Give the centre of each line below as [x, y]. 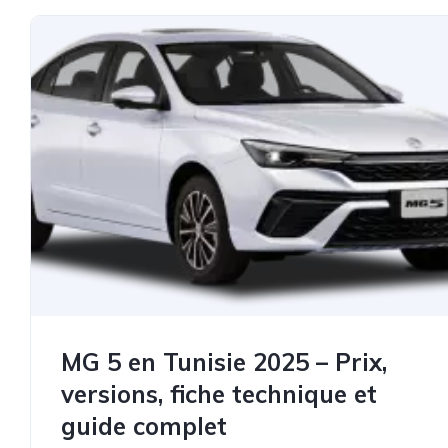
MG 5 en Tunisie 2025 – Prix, [224, 362]
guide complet [144, 426]
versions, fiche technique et [219, 394]
